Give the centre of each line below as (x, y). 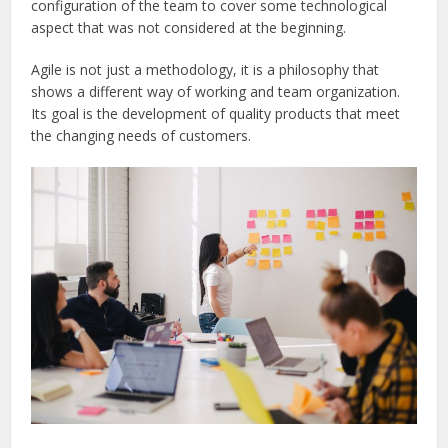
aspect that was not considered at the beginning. (189, 27)
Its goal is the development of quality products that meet (216, 113)
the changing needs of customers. (141, 135)
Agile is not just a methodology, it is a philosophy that (205, 69)
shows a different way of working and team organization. (216, 91)
